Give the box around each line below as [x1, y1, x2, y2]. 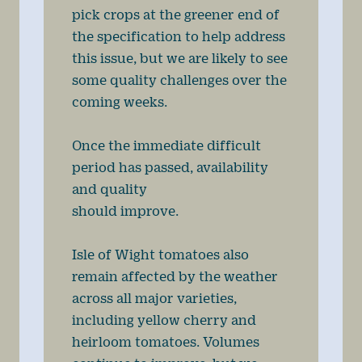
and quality [71, 181, 150, 197]
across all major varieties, [71, 290, 237, 306]
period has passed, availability [71, 159, 268, 175]
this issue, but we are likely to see [71, 50, 288, 66]
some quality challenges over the [71, 72, 287, 88]
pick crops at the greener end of [71, 6, 280, 23]
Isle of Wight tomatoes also [71, 246, 249, 263]
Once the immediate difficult [71, 137, 261, 154]
